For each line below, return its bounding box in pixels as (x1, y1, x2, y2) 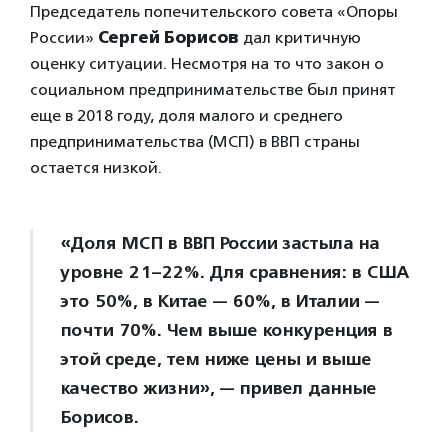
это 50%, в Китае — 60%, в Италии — (60, 290, 379, 313)
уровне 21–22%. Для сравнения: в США (60, 261, 409, 284)
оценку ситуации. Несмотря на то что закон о (30, 54, 384, 74)
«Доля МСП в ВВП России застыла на (60, 232, 379, 255)
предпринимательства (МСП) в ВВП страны (30, 132, 360, 152)
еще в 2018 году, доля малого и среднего (30, 106, 343, 126)
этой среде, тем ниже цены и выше (60, 348, 371, 371)
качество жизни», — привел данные (60, 377, 376, 400)
